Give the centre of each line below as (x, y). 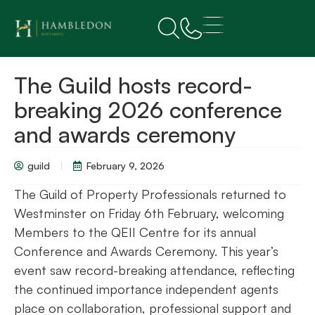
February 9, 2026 (126, 166)
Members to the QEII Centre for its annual (135, 232)
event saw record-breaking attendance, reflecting (154, 270)
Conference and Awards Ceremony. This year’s (146, 251)
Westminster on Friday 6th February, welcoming (149, 213)
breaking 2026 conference (148, 110)
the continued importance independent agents (146, 289)
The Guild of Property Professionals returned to (150, 194)
